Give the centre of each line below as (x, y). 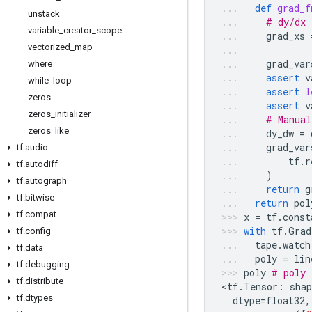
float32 (286, 301)
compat (41, 214)
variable (44, 30)
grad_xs (286, 36)
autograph (46, 181)
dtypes (39, 298)
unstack (44, 14)
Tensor (261, 287)
